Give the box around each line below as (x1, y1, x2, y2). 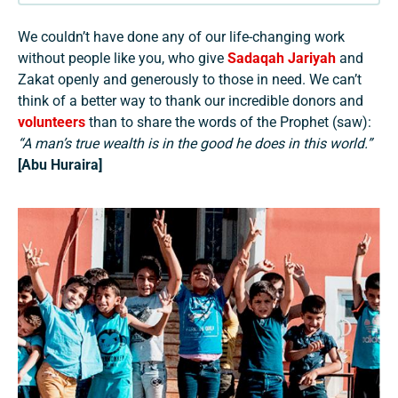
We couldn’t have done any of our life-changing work (18, 28, 345, 46)
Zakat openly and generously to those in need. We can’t (18, 71, 362, 89)
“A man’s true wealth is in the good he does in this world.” (18, 135, 372, 153)
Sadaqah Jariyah (227, 50, 336, 68)
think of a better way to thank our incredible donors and (18, 92, 363, 110)
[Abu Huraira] (18, 156, 106, 174)
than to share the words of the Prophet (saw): (85, 114, 371, 131)
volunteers (18, 114, 85, 131)
